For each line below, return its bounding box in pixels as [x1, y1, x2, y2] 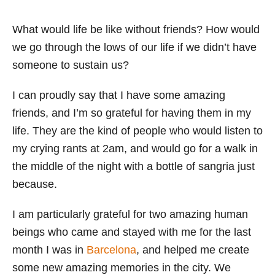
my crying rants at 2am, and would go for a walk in [12, 142, 258, 155]
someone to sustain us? [12, 59, 129, 71]
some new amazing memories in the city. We [12, 261, 231, 274]
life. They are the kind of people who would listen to [12, 125, 263, 137]
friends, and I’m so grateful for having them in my [12, 107, 251, 119]
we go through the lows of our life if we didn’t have [12, 41, 257, 53]
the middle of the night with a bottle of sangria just [12, 160, 255, 172]
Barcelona [87, 244, 136, 256]
